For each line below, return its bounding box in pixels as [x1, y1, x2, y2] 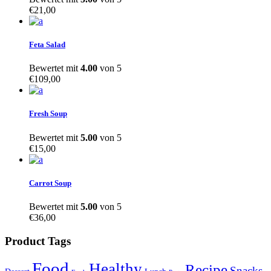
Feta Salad [29, 39, 65, 49]
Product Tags [5, 234, 71, 247]
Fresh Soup [29, 109, 67, 119]
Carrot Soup [29, 178, 71, 188]
